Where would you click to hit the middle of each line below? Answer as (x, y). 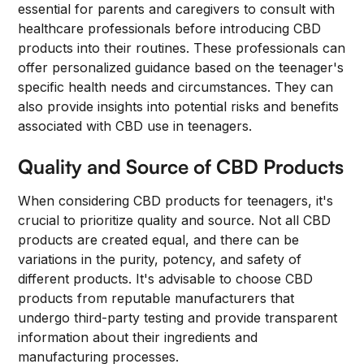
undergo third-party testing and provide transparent (178, 318)
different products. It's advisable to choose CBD (166, 279)
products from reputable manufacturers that (156, 298)
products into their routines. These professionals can (182, 48)
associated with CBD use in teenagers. (135, 126)
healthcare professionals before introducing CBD (170, 28)
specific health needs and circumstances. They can (176, 87)
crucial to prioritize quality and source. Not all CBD (175, 220)
